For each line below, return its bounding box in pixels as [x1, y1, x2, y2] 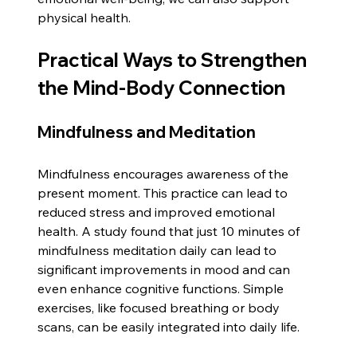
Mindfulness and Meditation [37, 121, 257, 142]
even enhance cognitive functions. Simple [37, 280, 288, 296]
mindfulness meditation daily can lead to [37, 241, 280, 258]
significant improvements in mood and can [37, 261, 294, 277]
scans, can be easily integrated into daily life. [37, 318, 300, 335]
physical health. [37, 9, 131, 25]
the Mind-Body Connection [37, 75, 286, 100]
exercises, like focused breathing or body [37, 299, 284, 316]
